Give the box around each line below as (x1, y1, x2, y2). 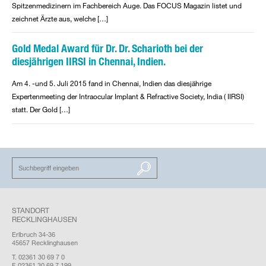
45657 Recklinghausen (12, 238, 78, 246)
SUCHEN (11, 161, 42, 173)
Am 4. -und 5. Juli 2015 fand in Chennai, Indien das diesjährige (12, 78, 211, 88)
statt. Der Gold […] (12, 104, 70, 115)
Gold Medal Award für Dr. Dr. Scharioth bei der (12, 42, 203, 55)
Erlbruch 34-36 (12, 230, 55, 238)
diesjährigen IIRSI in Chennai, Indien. (12, 55, 166, 68)
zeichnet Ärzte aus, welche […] (12, 13, 108, 23)
